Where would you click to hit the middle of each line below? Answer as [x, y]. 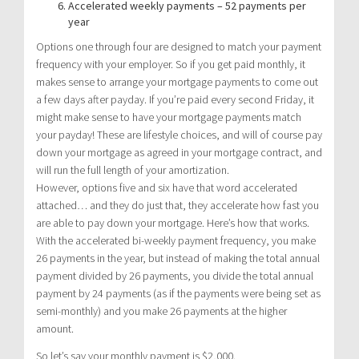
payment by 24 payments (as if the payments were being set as [178, 293]
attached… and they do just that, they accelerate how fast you [177, 205]
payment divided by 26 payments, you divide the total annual [175, 275]
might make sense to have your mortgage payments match [169, 117]
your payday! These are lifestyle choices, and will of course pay [179, 134]
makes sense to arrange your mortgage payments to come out [177, 81]
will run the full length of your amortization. [133, 169]
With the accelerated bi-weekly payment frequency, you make [176, 240]
